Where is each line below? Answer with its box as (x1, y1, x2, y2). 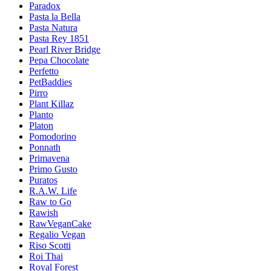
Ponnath (29, 142, 60, 153)
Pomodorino (29, 131, 76, 142)
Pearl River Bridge (29, 44, 100, 55)
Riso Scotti (29, 240, 71, 251)
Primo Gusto (29, 164, 77, 175)
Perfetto (29, 66, 59, 77)
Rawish (29, 207, 58, 218)
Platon (29, 120, 53, 131)
